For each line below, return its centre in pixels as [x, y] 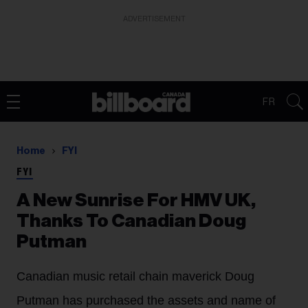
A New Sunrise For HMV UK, [136, 200]
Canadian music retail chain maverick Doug [135, 276]
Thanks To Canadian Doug [131, 221]
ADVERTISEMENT [154, 19]
